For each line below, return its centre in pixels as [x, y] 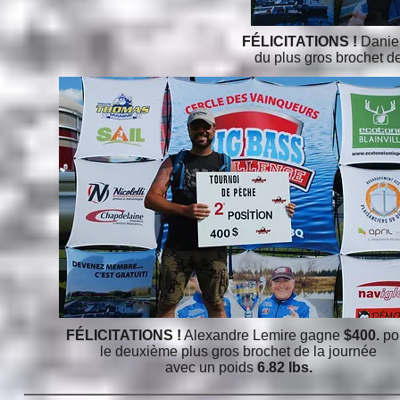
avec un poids [211, 367]
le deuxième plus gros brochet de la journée [238, 351]
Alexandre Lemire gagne [262, 335]
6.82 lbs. [284, 367]
